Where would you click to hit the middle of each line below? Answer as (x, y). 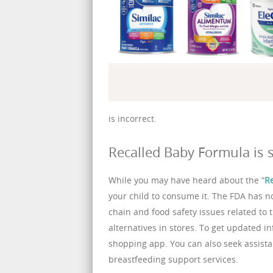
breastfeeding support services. (173, 260)
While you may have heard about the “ (186, 180)
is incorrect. (133, 119)
